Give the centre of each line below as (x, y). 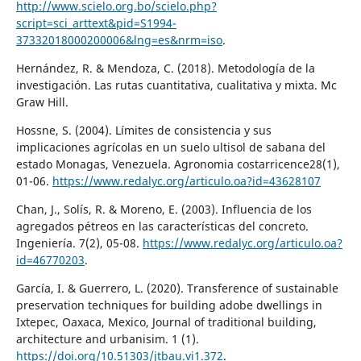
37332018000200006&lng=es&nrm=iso (119, 39)
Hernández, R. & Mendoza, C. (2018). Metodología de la (165, 68)
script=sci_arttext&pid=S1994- (96, 23)
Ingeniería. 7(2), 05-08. (79, 243)
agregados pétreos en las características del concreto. (162, 226)
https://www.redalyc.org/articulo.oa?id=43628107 (186, 180)
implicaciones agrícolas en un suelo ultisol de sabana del (170, 147)
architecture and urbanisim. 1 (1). (107, 338)
